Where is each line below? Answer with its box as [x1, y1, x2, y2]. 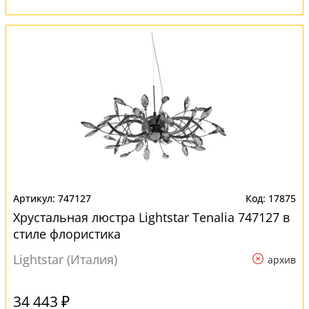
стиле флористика [13, 226, 121, 242]
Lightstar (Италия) [13, 251, 117, 268]
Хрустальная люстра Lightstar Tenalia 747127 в [13, 209, 290, 226]
